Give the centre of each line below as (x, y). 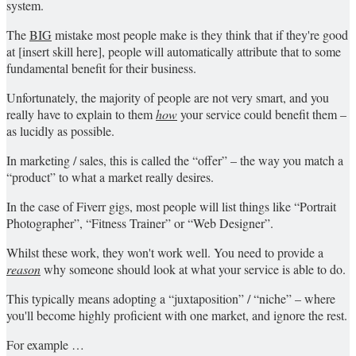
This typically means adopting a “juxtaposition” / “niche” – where (171, 299)
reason (23, 269)
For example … (45, 345)
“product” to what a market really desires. (110, 177)
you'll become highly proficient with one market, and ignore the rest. (177, 315)
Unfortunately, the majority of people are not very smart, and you (168, 98)
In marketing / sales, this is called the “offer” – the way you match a (175, 161)
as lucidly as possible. (60, 131)
